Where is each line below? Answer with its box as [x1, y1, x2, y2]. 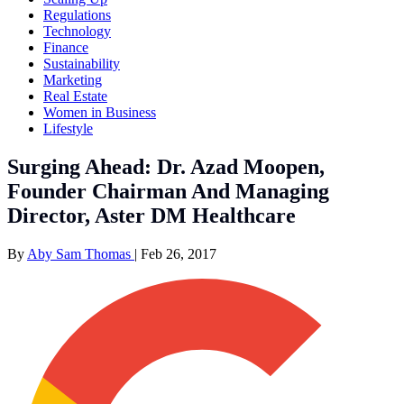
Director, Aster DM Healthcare [7, 203, 296, 227]
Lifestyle [43, 120, 93, 136]
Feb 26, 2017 [141, 245, 216, 262]
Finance [43, 39, 88, 55]
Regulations [43, 6, 111, 23]
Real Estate [43, 87, 107, 104]
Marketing [43, 71, 102, 87]
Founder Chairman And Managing [7, 179, 329, 203]
